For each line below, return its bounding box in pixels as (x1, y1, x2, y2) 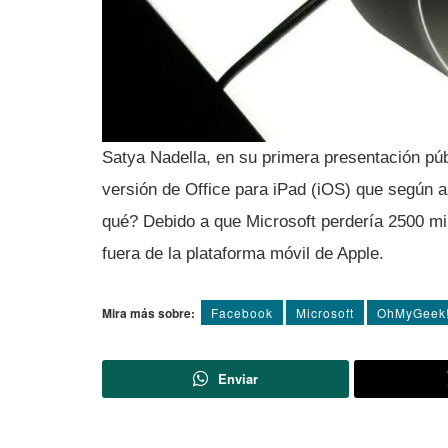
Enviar (217, 368, 258, 388)
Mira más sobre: (102, 303, 195, 322)
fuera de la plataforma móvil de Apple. (102, 243, 384, 263)
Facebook (211, 303, 273, 321)
